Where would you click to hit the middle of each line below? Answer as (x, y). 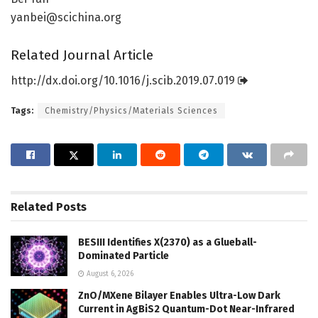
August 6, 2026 (109, 274)
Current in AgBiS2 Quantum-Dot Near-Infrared (186, 309)
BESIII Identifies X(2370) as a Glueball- (168, 243)
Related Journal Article (82, 55)
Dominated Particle (124, 256)
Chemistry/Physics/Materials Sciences (131, 111)
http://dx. (36, 81)
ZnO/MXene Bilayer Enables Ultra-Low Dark (179, 296)
